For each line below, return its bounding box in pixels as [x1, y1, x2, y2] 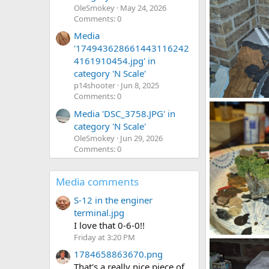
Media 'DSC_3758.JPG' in [74, 107, 175, 119]
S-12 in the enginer [74, 193, 153, 206]
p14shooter [74, 80, 115, 91]
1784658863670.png [74, 248, 163, 261]
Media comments [56, 174, 139, 189]
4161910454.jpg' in [74, 55, 156, 67]
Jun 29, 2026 [120, 132, 163, 144]
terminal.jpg [74, 206, 124, 219]
